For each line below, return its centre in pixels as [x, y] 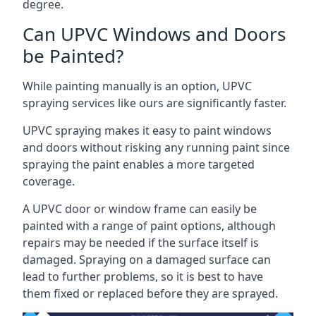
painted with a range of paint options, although [149, 226]
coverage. [49, 181]
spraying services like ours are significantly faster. [154, 103]
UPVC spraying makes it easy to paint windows [147, 130]
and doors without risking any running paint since [156, 147]
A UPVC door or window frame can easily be [140, 209]
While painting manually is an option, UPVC [137, 86]
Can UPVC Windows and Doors [154, 34]
